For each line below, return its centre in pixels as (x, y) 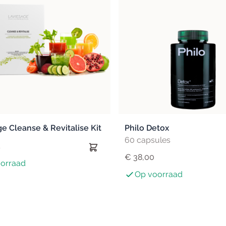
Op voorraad (158, 175)
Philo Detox (147, 128)
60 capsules (147, 140)
